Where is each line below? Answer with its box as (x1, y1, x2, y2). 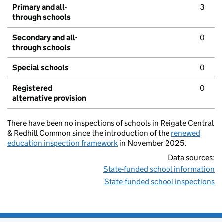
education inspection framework (7, 138, 118, 148)
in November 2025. (118, 138, 186, 148)
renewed (171, 128, 200, 138)
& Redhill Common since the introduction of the (7, 128, 171, 138)
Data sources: (168, 153, 215, 163)
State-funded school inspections (104, 177, 215, 187)
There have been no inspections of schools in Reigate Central (7, 118, 214, 128)
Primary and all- (12, 2, 67, 12)
